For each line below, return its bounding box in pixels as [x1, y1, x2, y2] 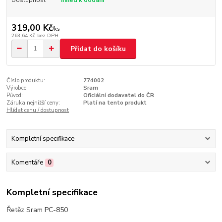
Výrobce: [6, 84, 28, 92]
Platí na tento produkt [83, 99, 147, 107]
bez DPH [37, 32, 58, 40]
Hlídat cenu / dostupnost [6, 106, 69, 114]
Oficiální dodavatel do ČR [83, 91, 154, 99]
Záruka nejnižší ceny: [6, 99, 60, 107]
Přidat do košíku [70, 44, 126, 54]
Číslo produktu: [6, 76, 46, 84]
